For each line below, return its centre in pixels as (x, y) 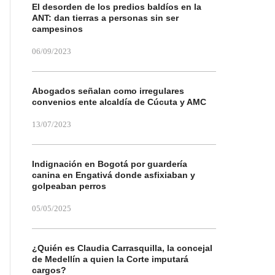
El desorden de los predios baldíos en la (117, 7)
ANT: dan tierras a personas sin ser (105, 18)
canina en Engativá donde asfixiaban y (114, 175)
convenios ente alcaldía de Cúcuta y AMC (119, 102)
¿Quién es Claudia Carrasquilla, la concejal (122, 248)
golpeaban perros (69, 186)
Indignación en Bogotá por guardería (110, 164)
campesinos (57, 29)
